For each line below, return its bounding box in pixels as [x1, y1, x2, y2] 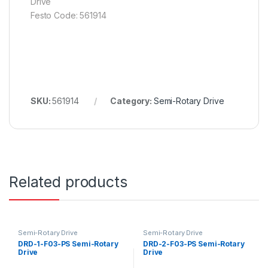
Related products [9, 173, 127, 191]
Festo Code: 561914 [31, 10, 106, 21]
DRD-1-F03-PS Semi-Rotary [17, 239, 118, 248]
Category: [110, 96, 154, 106]
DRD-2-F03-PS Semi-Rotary [142, 239, 245, 248]
